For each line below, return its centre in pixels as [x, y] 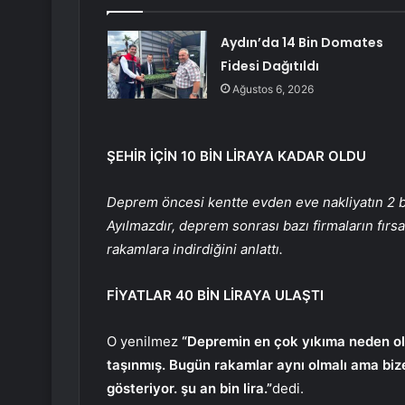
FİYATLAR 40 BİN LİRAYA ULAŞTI [215, 296]
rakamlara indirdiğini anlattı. [195, 250]
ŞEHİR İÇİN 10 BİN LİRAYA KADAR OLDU [236, 156]
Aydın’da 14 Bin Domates [301, 43]
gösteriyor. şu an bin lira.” [189, 389]
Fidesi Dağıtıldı [269, 66]
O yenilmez [144, 342]
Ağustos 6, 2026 [273, 89]
